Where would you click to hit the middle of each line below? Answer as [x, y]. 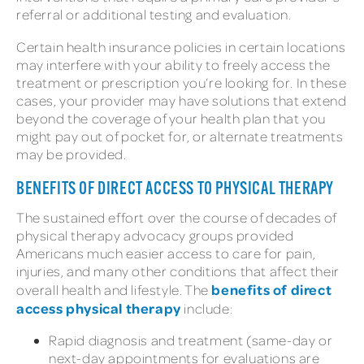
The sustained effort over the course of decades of [177, 217]
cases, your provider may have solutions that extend [182, 100]
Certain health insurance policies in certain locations [181, 46]
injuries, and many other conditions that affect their [178, 271]
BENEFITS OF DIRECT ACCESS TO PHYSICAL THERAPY [177, 189]
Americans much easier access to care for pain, [166, 253]
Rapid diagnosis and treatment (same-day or [191, 340]
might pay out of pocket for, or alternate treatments [180, 136]
